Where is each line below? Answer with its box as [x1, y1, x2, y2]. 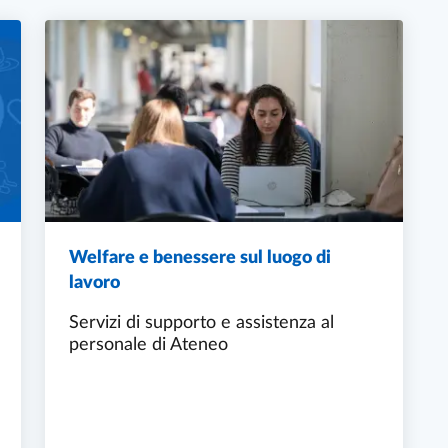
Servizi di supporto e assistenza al [69, 313, 334, 332]
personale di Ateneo [69, 335, 228, 354]
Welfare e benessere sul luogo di [69, 248, 331, 267]
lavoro [69, 273, 120, 292]
